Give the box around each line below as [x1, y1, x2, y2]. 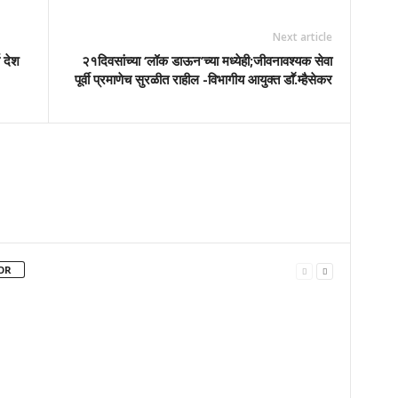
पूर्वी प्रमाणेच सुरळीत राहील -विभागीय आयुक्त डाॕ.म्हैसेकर [74, 70, 332, 88]
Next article [272, 29, 332, 44]
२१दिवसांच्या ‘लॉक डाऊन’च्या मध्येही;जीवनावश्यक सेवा [81, 52, 332, 69]
